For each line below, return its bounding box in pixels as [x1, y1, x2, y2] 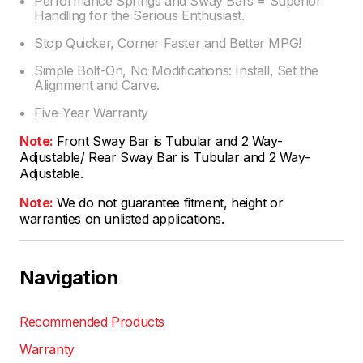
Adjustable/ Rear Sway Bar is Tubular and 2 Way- [19, 148, 310, 165]
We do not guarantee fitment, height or [56, 194, 284, 211]
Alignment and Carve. [34, 76, 160, 93]
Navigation [19, 265, 118, 289]
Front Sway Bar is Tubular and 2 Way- [56, 132, 283, 149]
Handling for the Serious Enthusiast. [34, 6, 245, 23]
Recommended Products [19, 313, 164, 330]
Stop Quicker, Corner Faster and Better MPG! [34, 34, 301, 51]
